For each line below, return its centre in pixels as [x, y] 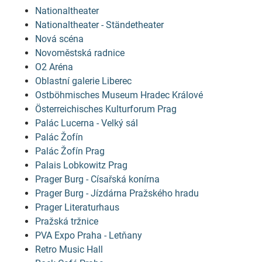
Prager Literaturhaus [77, 207]
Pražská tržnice [67, 221]
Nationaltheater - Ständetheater [99, 25]
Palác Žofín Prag [70, 151]
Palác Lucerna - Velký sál [87, 123]
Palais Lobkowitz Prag [81, 165]
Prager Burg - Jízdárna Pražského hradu [117, 193]
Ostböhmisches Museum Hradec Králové [119, 95]
